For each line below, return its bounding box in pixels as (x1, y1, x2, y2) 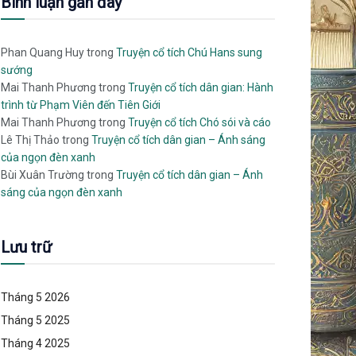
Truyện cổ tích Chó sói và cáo (128, 116, 271, 129)
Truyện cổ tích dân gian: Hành (128, 81, 273, 94)
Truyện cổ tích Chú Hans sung (116, 46, 262, 59)
